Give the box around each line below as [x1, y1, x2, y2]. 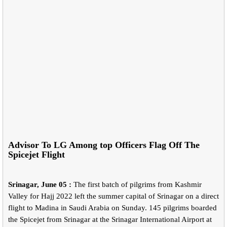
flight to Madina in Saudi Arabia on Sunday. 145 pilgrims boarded [8, 204, 217, 212]
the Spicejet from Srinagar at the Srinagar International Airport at [8, 215, 212, 224]
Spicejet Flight [8, 149, 67, 160]
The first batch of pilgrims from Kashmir [71, 180, 202, 189]
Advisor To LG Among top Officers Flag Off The [8, 140, 200, 150]
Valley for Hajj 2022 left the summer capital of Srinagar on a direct [8, 192, 219, 201]
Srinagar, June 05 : [8, 180, 71, 189]
